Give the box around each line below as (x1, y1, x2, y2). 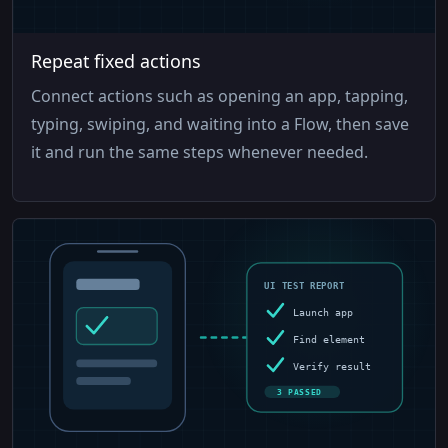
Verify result (293, 360, 372, 372)
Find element (293, 333, 366, 345)
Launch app (293, 306, 354, 318)
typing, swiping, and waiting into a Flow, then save (31, 113, 410, 136)
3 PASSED (276, 388, 322, 398)
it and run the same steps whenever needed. (31, 141, 369, 164)
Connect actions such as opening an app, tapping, (31, 85, 409, 108)
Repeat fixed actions (31, 48, 202, 73)
